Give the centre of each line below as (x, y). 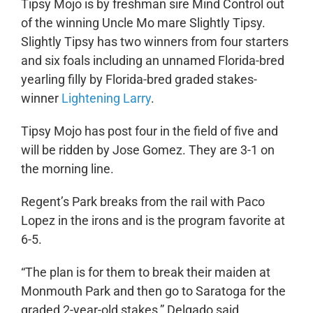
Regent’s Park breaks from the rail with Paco (143, 202)
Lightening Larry (106, 99)
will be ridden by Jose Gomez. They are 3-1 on (147, 150)
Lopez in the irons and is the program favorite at (153, 221)
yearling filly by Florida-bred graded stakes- (139, 80)
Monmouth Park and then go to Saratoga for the (153, 291)
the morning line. (67, 169)
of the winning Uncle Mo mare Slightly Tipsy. (143, 23)
